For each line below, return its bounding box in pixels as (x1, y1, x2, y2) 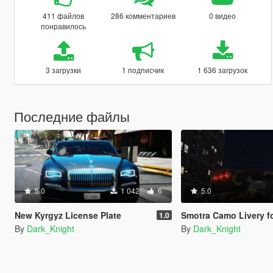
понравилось (41, 20, 87, 31)
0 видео (209, 10, 236, 21)
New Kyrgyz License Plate (14, 208, 121, 221)
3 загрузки (46, 64, 82, 75)
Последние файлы (13, 106, 130, 126)
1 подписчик (122, 64, 165, 75)
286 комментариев (110, 10, 175, 21)
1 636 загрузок (197, 64, 248, 75)
